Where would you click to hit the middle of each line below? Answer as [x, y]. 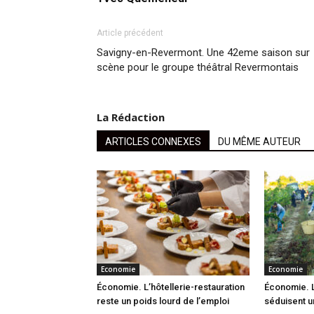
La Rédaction [131, 117]
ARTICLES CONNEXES [153, 142]
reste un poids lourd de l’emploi [163, 301]
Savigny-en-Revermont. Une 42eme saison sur [203, 53]
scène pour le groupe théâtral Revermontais [198, 68]
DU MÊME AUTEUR [259, 142]
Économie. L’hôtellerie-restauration [171, 287]
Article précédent [130, 33]
